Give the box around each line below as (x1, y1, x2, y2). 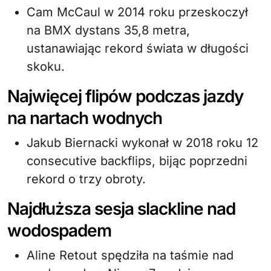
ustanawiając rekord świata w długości (27, 41, 249, 56)
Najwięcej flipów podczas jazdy (7, 86, 243, 106)
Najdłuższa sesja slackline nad (7, 198, 235, 219)
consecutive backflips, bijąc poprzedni (27, 154, 247, 168)
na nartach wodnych (7, 108, 162, 128)
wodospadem (7, 220, 111, 241)
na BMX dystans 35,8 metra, (27, 23, 190, 38)
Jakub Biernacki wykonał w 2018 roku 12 (27, 135, 258, 150)
